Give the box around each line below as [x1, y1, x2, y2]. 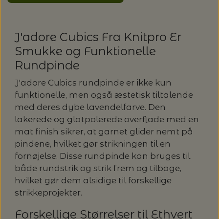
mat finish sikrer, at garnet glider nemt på [15, 126, 193, 136]
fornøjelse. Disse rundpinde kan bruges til [15, 151, 190, 161]
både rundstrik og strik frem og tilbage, [15, 163, 181, 173]
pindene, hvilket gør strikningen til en [15, 138, 171, 149]
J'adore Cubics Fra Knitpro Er [15, 30, 181, 44]
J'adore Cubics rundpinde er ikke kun [15, 77, 172, 88]
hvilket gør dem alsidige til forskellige [15, 175, 172, 185]
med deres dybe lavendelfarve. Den [15, 102, 166, 112]
